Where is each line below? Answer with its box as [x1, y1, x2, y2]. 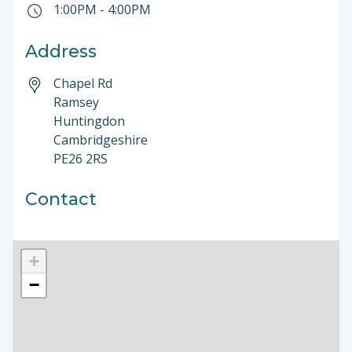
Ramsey [53, 93, 99, 111]
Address [25, 41, 97, 62]
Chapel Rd [53, 75, 112, 92]
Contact [25, 189, 97, 210]
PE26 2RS [53, 150, 108, 167]
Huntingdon [53, 112, 128, 130]
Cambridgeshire [53, 131, 148, 148]
